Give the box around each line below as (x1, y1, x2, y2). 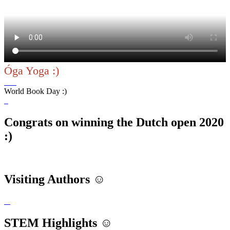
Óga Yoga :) (4, 64, 59, 77)
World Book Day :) (4, 86, 67, 95)
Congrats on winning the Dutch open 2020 (4, 115, 224, 129)
